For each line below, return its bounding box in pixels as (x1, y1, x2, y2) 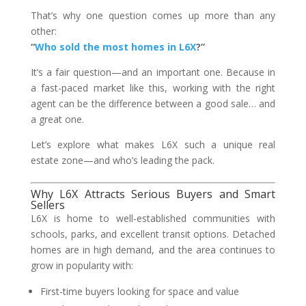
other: (30, 25, 57, 38)
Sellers (30, 197, 65, 212)
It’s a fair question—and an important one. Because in (30, 66, 276, 79)
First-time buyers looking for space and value (40, 285, 239, 298)
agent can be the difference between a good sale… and (30, 97, 276, 110)
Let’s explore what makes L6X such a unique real (30, 138, 276, 151)
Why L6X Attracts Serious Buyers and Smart (30, 186, 276, 201)
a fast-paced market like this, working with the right (30, 81, 276, 94)
